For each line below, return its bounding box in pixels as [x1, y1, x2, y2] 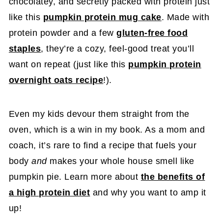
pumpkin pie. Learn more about [8, 171, 141, 182]
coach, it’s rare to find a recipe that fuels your [8, 140, 197, 150]
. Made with [161, 12, 210, 22]
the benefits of [140, 171, 205, 182]
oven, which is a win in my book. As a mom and [8, 124, 205, 135]
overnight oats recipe [8, 75, 104, 85]
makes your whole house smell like [47, 156, 194, 166]
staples [8, 43, 41, 54]
